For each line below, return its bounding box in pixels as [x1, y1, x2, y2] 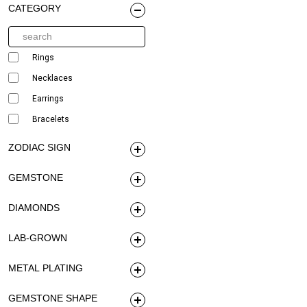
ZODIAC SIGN [8, 141, 71, 153]
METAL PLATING [8, 262, 83, 273]
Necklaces [32, 73, 73, 83]
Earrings [32, 93, 64, 103]
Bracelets [32, 114, 69, 124]
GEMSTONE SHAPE [8, 292, 97, 304]
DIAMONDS [8, 201, 60, 213]
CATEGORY [8, 2, 61, 14]
